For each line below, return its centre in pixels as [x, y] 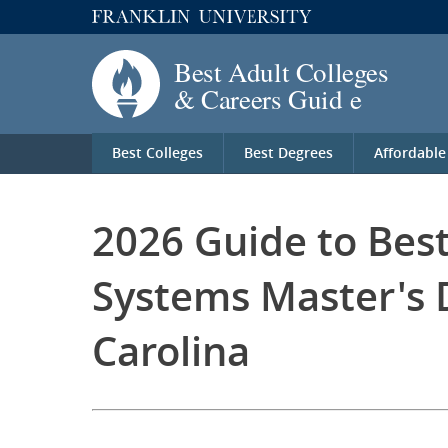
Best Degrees [288, 152]
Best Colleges [157, 152]
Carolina [171, 351]
